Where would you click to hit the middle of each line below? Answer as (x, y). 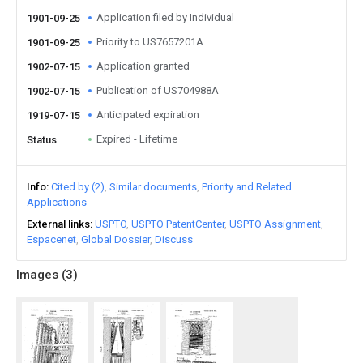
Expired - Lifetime (137, 139)
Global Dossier (115, 239)
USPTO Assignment (275, 224)
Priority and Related (247, 187)
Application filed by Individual (165, 17)
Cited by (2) (78, 187)
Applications (57, 202)
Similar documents (153, 187)
